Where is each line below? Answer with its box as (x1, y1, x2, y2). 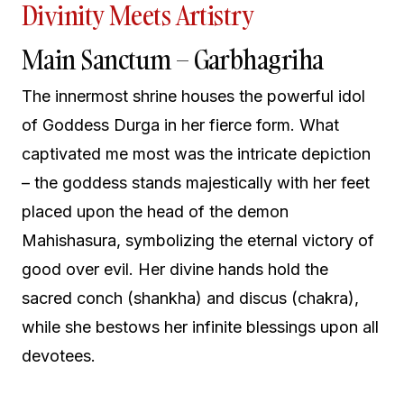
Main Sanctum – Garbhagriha (22, 42, 324, 78)
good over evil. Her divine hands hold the (22, 260, 328, 280)
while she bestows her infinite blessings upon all (22, 317, 379, 337)
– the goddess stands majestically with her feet (22, 173, 370, 193)
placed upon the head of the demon (22, 202, 289, 222)
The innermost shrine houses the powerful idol (22, 87, 365, 106)
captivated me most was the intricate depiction (22, 144, 371, 164)
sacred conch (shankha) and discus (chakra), (22, 289, 359, 308)
